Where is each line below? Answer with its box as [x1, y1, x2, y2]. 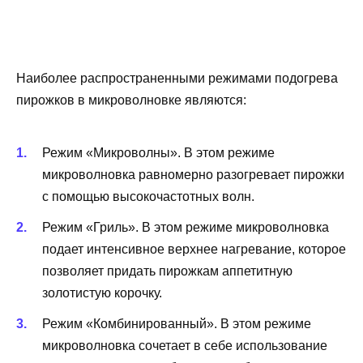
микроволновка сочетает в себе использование [42, 339, 327, 353]
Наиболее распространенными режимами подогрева [16, 70, 338, 85]
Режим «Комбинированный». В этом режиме [42, 317, 311, 331]
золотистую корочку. [42, 286, 162, 301]
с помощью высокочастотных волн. [42, 189, 254, 203]
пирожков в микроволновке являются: [16, 92, 246, 107]
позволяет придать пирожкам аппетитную [42, 264, 293, 279]
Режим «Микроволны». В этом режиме [42, 145, 275, 160]
